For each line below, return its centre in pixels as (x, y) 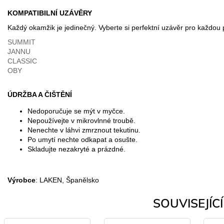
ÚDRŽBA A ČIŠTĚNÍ (40, 94)
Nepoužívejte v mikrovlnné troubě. (81, 120)
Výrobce (21, 180)
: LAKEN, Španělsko (67, 180)
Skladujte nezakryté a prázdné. (76, 149)
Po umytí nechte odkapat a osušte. (82, 139)
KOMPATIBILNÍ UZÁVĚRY (50, 13)
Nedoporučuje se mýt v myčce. (76, 111)
